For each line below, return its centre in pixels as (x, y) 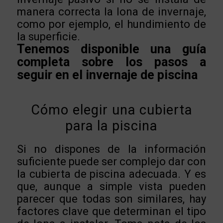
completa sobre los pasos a (111, 62)
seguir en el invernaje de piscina (109, 75)
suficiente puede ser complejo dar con (111, 162)
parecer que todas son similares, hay (111, 199)
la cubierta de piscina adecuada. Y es (111, 174)
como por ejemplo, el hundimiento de (111, 24)
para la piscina (111, 126)
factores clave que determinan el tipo (111, 212)
